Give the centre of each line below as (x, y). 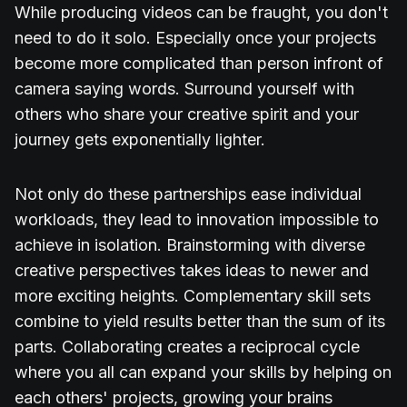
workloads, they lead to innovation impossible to (197, 220)
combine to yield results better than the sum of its (200, 322)
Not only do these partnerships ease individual (188, 194)
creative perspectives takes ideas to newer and (192, 271)
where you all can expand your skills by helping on (203, 372)
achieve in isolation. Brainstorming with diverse (190, 245)
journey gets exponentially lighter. (140, 140)
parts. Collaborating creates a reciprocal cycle (187, 347)
